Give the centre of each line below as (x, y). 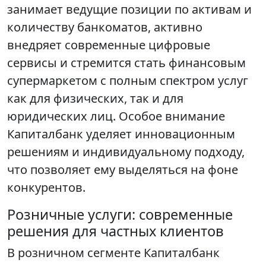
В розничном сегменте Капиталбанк (113, 253)
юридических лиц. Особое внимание (116, 116)
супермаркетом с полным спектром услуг (128, 81)
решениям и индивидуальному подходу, (126, 152)
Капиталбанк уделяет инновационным (121, 134)
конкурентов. (46, 188)
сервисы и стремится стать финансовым (126, 63)
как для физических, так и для (95, 99)
